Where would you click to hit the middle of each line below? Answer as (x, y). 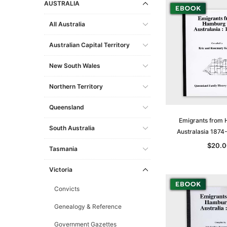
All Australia (67, 24)
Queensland (67, 107)
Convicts (67, 188)
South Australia (72, 128)
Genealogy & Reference (88, 206)
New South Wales (75, 65)
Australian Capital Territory (89, 45)
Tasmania (63, 148)
